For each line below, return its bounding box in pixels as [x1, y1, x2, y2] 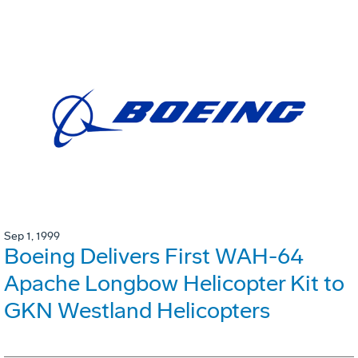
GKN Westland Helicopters [4, 297, 270, 324]
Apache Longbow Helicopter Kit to [4, 270, 344, 297]
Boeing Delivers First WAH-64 [4, 243, 304, 270]
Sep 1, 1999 [4, 229, 60, 244]
